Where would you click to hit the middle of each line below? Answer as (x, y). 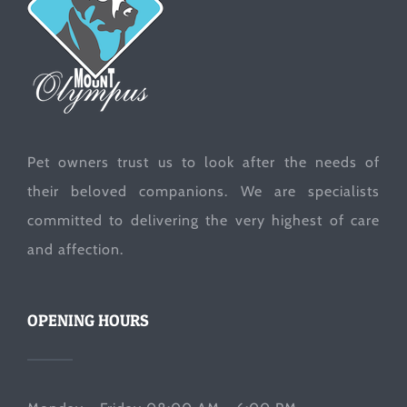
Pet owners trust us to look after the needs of (203, 162)
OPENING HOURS (88, 320)
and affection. (75, 249)
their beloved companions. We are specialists (203, 191)
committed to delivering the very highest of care (203, 220)
